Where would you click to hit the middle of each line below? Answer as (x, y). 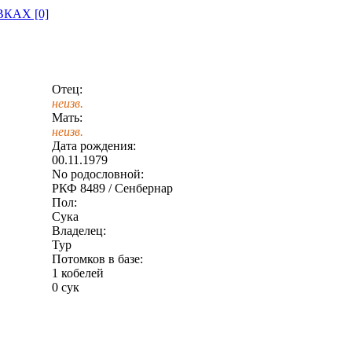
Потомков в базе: (97, 259)
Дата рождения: (93, 146)
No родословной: (97, 174)
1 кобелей (77, 273)
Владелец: (79, 231)
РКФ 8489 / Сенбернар (112, 188)
